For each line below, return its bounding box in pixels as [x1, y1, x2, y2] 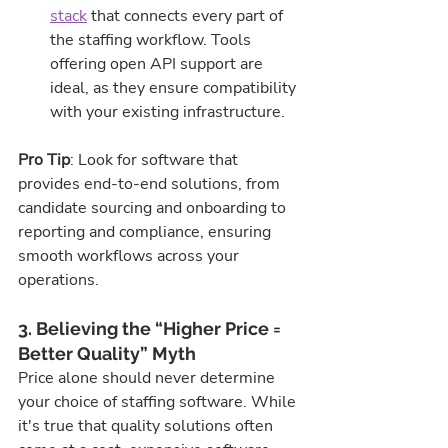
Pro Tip [18, 149, 70, 172]
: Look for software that [70, 149, 242, 172]
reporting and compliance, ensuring [18, 221, 275, 244]
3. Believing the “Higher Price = [18, 318, 285, 340]
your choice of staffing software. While [18, 391, 300, 414]
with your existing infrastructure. [50, 101, 285, 124]
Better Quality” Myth [18, 343, 196, 365]
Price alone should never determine [18, 367, 279, 390]
